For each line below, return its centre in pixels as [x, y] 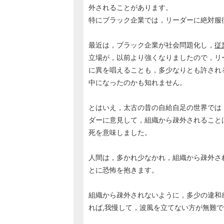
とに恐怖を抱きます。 [123, 170]
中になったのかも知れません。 [137, 82]
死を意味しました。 [120, 132]
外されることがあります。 [130, 7]
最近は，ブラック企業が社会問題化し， [151, 45]
